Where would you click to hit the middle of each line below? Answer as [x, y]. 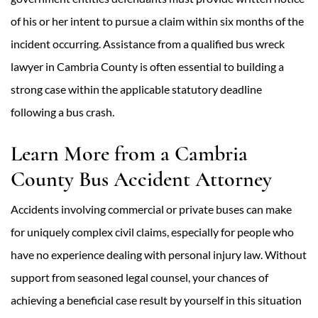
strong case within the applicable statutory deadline [136, 89]
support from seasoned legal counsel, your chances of [139, 277]
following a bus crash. [62, 112]
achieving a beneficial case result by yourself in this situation [156, 300]
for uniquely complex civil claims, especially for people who [152, 232]
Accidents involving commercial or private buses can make [151, 209]
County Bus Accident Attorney [141, 179]
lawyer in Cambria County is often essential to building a [147, 66]
